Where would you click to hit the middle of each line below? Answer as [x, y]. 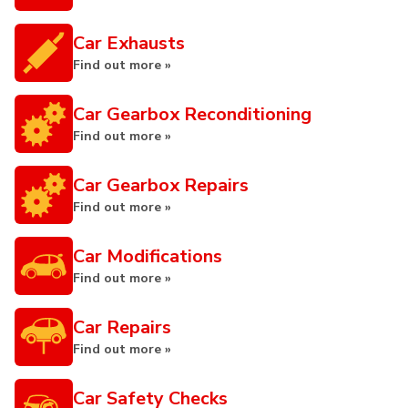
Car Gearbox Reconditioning [192, 114]
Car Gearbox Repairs [161, 185]
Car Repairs [122, 327]
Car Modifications [148, 256]
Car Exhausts [129, 43]
